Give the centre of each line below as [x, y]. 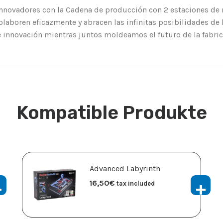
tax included [136, 184]
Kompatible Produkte [111, 113]
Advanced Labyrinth [125, 169]
